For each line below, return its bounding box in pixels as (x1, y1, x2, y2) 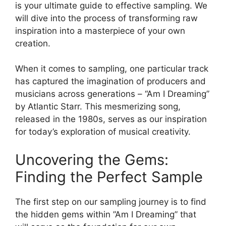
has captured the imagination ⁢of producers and (15, 76, 206, 87)
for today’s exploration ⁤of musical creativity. (15, 127, 191, 137)
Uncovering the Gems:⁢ (15, 150, 168, 168)
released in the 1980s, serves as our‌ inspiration (15, 114, 207, 125)
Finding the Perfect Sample (15, 167, 203, 186)
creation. (15, 38, 50, 48)
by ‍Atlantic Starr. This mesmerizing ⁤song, (15, 101, 181, 112)
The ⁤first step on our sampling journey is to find (15, 196, 206, 207)
